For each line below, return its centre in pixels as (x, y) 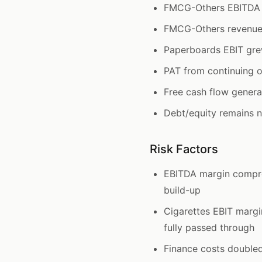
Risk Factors (184, 149)
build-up (182, 190)
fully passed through (209, 227)
